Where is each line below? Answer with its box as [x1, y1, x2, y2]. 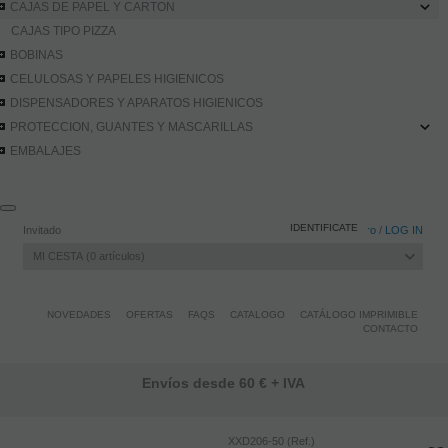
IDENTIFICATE [290, 222, 358, 233]
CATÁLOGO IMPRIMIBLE [300, 309, 418, 320]
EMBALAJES [10, 144, 82, 158]
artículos [96, 250, 141, 262]
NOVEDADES [47, 309, 111, 320]
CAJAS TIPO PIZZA [11, 24, 117, 38]
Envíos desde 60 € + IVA [142, 375, 306, 391]
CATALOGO [230, 309, 285, 320]
